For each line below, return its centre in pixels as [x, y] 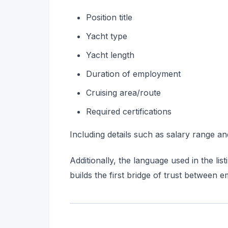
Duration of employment [133, 74]
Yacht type [107, 36]
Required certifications [129, 111]
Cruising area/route [123, 92]
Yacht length [110, 55]
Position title [109, 17]
